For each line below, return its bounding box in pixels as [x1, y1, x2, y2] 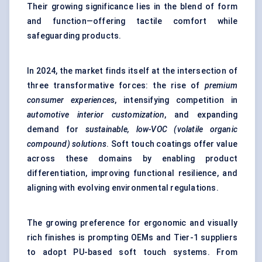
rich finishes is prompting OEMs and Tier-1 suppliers [27, 233, 237, 243]
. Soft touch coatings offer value [106, 139, 237, 149]
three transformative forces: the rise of [27, 81, 205, 91]
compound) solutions [27, 139, 107, 149]
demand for [27, 125, 85, 135]
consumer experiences [27, 95, 115, 105]
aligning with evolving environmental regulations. [27, 183, 219, 193]
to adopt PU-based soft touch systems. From [27, 247, 237, 257]
